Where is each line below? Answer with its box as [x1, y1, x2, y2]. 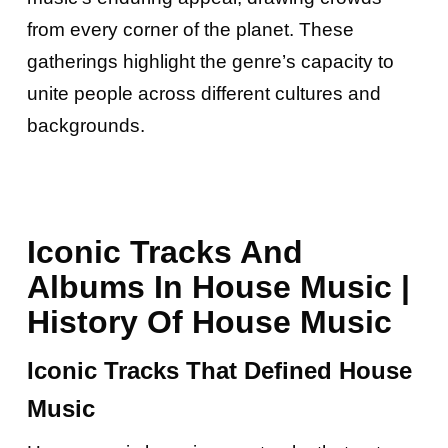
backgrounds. [26, 114, 145, 136]
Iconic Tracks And [26, 233, 303, 270]
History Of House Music [26, 303, 392, 340]
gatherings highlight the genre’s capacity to [26, 50, 394, 72]
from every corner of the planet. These [26, 18, 354, 40]
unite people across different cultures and [26, 82, 381, 104]
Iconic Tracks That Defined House [26, 356, 412, 384]
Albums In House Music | [26, 268, 410, 305]
